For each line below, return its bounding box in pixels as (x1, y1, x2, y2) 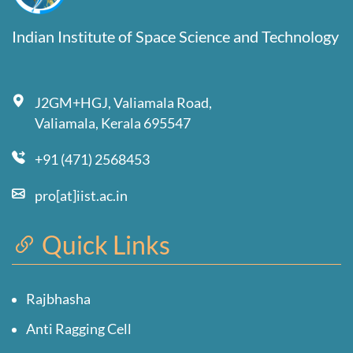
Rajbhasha (26, 290, 91, 307)
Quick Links (37, 229, 170, 260)
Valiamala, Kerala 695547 (35, 114, 191, 132)
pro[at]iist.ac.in (35, 187, 128, 204)
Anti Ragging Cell (26, 320, 132, 337)
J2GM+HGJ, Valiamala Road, (35, 94, 214, 111)
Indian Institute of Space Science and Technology (12, 26, 339, 46)
